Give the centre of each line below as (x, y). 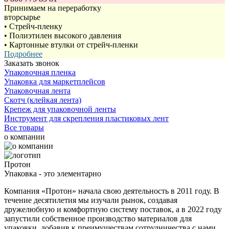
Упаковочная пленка (40, 72)
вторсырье (22, 17)
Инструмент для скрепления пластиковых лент (86, 118)
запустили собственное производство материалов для (98, 219)
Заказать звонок (32, 63)
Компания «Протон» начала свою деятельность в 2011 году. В (112, 191)
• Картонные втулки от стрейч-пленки (71, 45)
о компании (25, 137)
